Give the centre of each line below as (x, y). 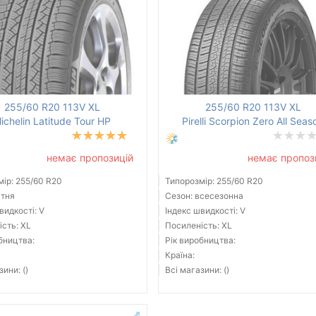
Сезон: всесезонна (204, 196)
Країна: (180, 255)
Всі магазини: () (197, 270)
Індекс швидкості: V (205, 211)
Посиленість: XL (198, 226)
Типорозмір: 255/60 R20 (214, 181)
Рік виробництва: (200, 241)
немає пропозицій (90, 158)
